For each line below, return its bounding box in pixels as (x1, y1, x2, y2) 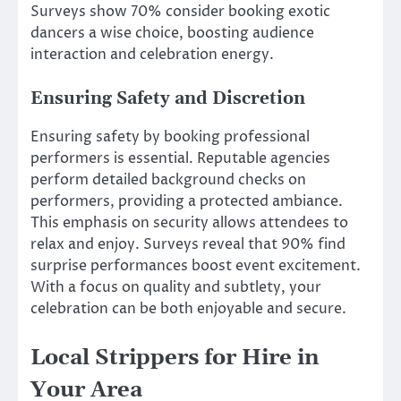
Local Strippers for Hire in (30, 344, 320, 371)
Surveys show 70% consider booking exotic (30, 2, 330, 22)
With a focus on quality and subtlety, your (30, 277, 321, 298)
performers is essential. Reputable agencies (30, 149, 330, 169)
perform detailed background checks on (30, 170, 306, 191)
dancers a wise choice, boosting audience (30, 23, 314, 44)
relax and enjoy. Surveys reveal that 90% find (30, 235, 346, 255)
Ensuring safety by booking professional (30, 127, 310, 148)
